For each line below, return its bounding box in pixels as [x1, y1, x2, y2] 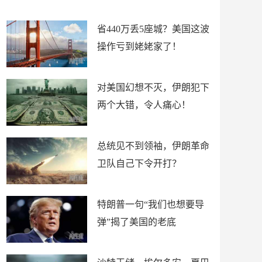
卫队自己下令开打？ [97, 158, 181, 168]
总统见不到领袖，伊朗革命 [97, 141, 209, 151]
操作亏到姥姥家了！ [97, 42, 181, 51]
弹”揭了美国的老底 [97, 217, 176, 227]
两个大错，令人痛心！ [97, 100, 191, 110]
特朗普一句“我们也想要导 [97, 199, 204, 209]
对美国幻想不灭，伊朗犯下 [97, 82, 209, 92]
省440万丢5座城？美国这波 [97, 24, 209, 34]
